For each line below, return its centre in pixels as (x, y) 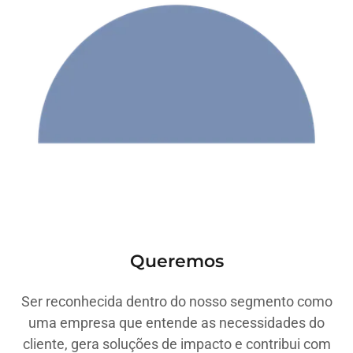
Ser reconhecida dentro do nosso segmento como (176, 301)
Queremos (176, 261)
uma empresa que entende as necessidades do (176, 323)
